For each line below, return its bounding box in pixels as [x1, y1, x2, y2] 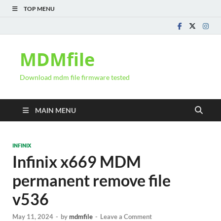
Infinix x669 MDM [12, 152, 141, 171]
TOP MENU [24, 5, 55, 12]
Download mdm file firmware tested [20, 73, 130, 81]
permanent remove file [12, 171, 171, 190]
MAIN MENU [35, 106, 76, 114]
